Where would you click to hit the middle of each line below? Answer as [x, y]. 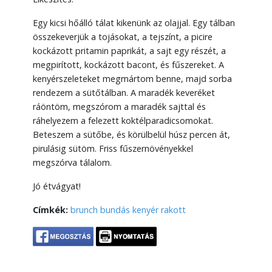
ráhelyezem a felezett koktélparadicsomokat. [123, 121]
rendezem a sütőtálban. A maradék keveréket [124, 93]
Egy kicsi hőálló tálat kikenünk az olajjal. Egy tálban [134, 23]
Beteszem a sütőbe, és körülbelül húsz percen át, [131, 135]
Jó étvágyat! [57, 186]
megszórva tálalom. [72, 163]
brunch [84, 210]
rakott [173, 210]
